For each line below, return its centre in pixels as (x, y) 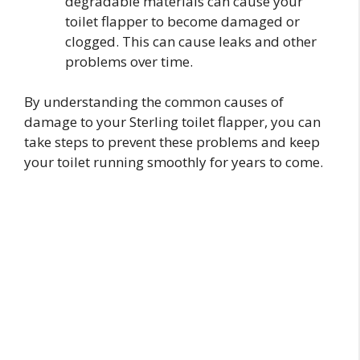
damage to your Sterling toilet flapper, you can (172, 122)
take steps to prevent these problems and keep (172, 142)
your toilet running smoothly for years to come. (174, 162)
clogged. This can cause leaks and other (191, 41)
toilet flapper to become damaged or (182, 21)
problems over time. (129, 61)
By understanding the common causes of (154, 102)
